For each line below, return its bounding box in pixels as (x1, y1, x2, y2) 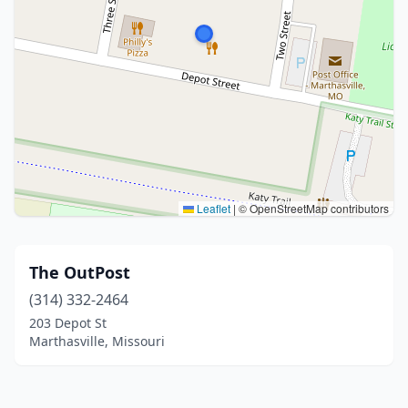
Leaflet (194, 200, 230, 216)
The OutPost (29, 261, 130, 283)
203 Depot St (29, 314, 107, 331)
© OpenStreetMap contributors (236, 200, 389, 216)
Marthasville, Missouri (29, 332, 165, 350)
